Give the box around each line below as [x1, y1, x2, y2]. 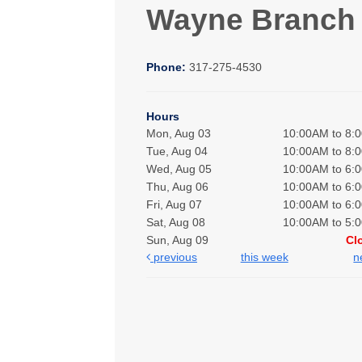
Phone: [146, 61, 189, 74]
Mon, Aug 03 [146, 127, 212, 141]
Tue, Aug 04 [146, 145, 208, 158]
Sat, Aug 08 [146, 216, 206, 229]
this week [240, 250, 288, 264]
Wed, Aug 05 [146, 162, 213, 176]
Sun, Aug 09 [146, 234, 209, 247]
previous [150, 250, 197, 264]
